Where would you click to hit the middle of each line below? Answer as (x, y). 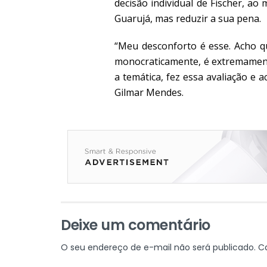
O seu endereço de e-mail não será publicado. (158, 247)
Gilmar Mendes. (149, 92)
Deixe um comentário (136, 225)
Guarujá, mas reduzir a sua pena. (188, 18)
